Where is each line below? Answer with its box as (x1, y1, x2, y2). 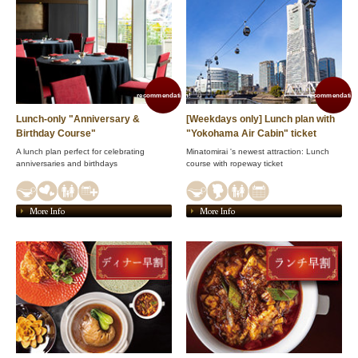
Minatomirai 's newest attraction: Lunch (186, 147, 329, 157)
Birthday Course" (16, 128, 96, 140)
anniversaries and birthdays (16, 159, 117, 169)
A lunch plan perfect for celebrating (16, 147, 145, 157)
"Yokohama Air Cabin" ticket (186, 128, 316, 140)
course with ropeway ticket (186, 159, 283, 169)
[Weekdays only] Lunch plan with (186, 113, 335, 125)
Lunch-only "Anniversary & (16, 113, 140, 125)
